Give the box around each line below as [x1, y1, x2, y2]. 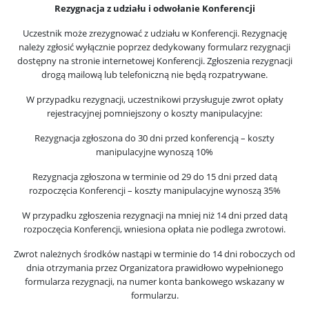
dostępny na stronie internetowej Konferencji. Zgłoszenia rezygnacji [17, 54, 292, 67]
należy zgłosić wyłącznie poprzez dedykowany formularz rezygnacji [19, 41, 290, 53]
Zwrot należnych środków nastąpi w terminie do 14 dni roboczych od [14, 248, 295, 260]
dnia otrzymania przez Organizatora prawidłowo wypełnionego [26, 261, 283, 274]
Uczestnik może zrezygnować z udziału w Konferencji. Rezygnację [22, 27, 287, 39]
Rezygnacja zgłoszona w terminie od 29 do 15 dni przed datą [32, 170, 277, 183]
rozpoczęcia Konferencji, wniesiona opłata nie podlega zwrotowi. [23, 223, 286, 235]
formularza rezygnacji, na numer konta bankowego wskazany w [25, 275, 284, 288]
